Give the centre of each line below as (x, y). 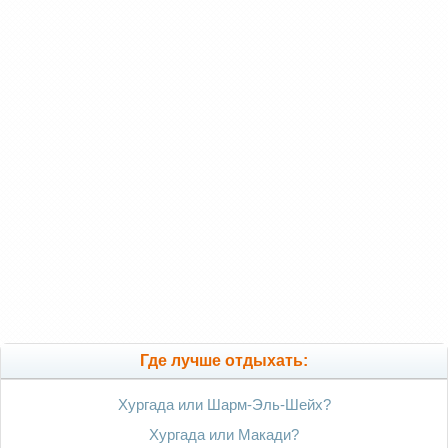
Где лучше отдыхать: (224, 361)
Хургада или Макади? (224, 435)
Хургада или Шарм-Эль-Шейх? (224, 405)
